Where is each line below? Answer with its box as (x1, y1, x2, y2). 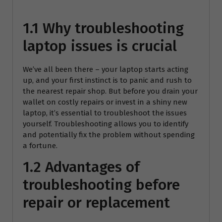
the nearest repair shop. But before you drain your (23, 86, 198, 96)
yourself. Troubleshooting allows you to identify (23, 119, 188, 128)
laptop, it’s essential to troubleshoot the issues (23, 108, 187, 117)
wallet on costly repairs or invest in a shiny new (23, 97, 187, 107)
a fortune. (23, 141, 57, 150)
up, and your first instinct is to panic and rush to (23, 75, 192, 85)
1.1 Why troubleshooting (23, 19, 184, 37)
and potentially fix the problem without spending (23, 130, 195, 139)
